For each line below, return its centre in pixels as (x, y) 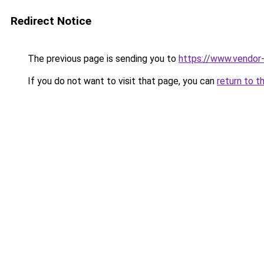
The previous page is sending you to (102, 59)
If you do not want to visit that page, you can (121, 81)
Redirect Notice (51, 21)
